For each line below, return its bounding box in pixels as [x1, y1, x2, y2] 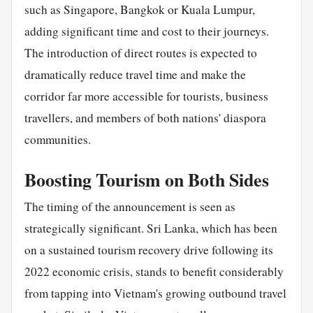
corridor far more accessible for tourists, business [24, 88, 268, 105]
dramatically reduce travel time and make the [24, 66, 246, 83]
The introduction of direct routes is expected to [24, 45, 257, 61]
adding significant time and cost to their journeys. [24, 23, 269, 40]
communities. [24, 131, 91, 148]
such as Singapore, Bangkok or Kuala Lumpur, [24, 1, 255, 18]
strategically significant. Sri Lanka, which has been [24, 220, 277, 237]
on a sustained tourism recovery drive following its [24, 242, 273, 259]
